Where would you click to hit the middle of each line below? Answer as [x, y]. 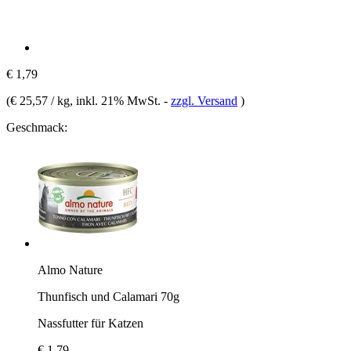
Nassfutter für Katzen [90, 323]
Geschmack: [37, 127]
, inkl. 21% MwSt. [117, 100]
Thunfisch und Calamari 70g [109, 296]
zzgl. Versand [204, 100]
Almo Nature [70, 270]
